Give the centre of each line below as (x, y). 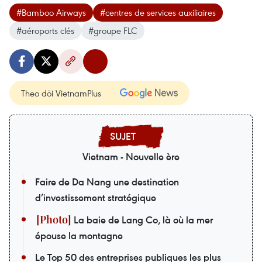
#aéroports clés (45, 30)
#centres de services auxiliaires (158, 12)
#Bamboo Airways (51, 12)
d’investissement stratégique (96, 197)
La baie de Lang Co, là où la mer (142, 220)
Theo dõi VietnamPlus (61, 93)
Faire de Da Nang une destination (107, 182)
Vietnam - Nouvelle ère (131, 156)
